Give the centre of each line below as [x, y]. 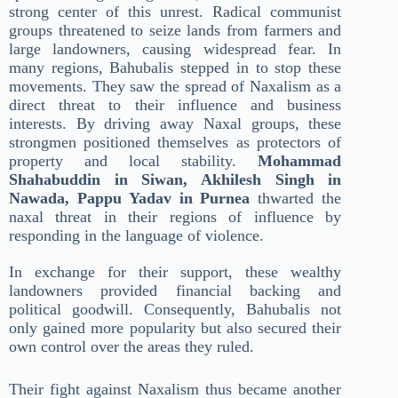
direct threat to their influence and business [175, 104]
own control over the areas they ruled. [131, 346]
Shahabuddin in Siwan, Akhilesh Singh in [175, 179]
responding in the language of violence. [136, 235]
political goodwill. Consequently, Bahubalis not [175, 309]
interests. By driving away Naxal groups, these [175, 123]
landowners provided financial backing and [175, 290]
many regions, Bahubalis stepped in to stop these [175, 67]
